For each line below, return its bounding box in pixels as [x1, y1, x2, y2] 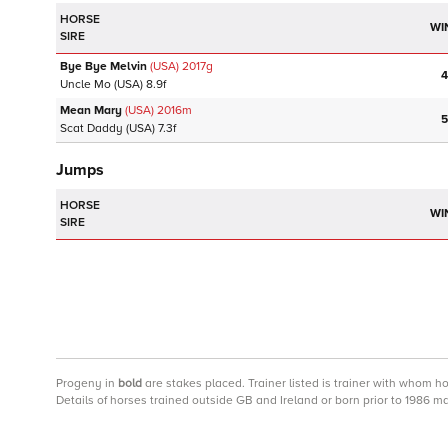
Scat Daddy [60, 121, 123, 136]
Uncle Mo [60, 77, 111, 92]
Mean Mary [60, 103, 122, 118]
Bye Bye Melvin [60, 59, 147, 74]
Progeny [56, 376, 102, 391]
